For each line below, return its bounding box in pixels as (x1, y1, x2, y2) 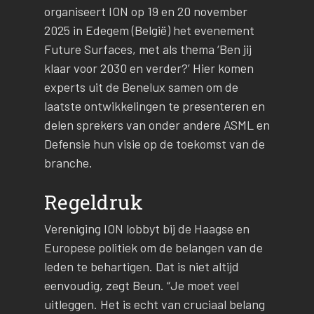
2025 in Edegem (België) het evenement (43, 22, 254, 39)
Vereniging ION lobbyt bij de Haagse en (43, 220, 250, 236)
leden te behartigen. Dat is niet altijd (43, 258, 239, 274)
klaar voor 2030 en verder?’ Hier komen (43, 60, 254, 76)
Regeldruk (43, 189, 144, 215)
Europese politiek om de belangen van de (43, 239, 263, 255)
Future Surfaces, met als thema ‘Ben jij (43, 41, 252, 57)
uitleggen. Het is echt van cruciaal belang (43, 296, 265, 312)
